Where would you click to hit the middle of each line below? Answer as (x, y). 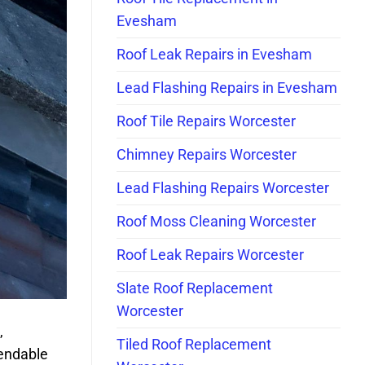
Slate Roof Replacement (195, 288)
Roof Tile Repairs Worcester (206, 121)
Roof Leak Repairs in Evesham (214, 54)
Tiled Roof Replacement (194, 344)
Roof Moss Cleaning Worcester (216, 221)
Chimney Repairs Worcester (207, 154)
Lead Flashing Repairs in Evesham (227, 88)
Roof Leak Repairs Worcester (210, 255)
